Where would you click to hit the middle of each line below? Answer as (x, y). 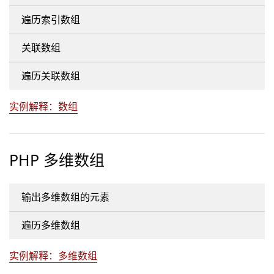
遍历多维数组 (51, 225)
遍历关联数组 (51, 76)
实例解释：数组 (43, 106)
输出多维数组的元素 (65, 197)
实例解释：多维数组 (53, 256)
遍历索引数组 (51, 20)
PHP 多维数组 (57, 160)
